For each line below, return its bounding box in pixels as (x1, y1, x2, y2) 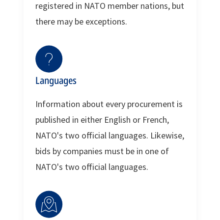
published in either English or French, (35, 113, 169, 125)
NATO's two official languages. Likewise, (35, 129, 184, 141)
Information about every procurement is (35, 98, 183, 110)
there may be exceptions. (35, 15, 127, 27)
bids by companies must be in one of (35, 145, 169, 157)
